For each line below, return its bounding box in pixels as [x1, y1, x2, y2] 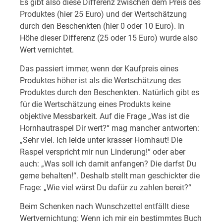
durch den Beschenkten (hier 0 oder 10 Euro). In [20, 21, 184, 31]
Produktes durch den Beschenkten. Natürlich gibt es [20, 88, 199, 98]
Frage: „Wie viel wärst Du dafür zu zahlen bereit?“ [20, 183, 191, 193]
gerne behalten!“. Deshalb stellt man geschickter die [20, 171, 200, 181]
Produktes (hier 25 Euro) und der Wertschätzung [20, 9, 187, 19]
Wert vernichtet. [20, 45, 74, 55]
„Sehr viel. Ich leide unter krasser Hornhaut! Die [20, 135, 182, 145]
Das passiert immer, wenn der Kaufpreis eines [20, 64, 178, 74]
